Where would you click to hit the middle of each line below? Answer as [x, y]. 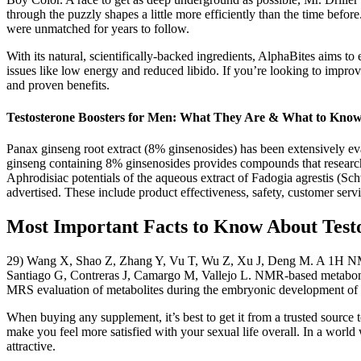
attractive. [31, 346]
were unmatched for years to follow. [98, 29]
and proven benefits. [58, 85]
